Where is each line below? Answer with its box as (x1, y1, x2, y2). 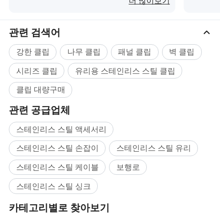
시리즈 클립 (16, 65, 57, 76)
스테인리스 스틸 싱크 (16, 180, 91, 192)
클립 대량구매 (16, 84, 65, 95)
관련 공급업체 (9, 103, 71, 117)
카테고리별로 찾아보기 (9, 200, 110, 214)
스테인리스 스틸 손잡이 (16, 142, 99, 154)
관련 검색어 (9, 26, 61, 39)
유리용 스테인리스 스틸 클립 (75, 65, 175, 76)
